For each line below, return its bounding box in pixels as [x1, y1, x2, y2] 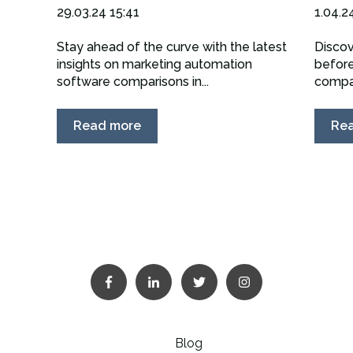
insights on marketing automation [56, 57, 252, 72]
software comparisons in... [56, 74, 209, 90]
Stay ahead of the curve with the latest [56, 39, 287, 55]
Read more [72, 117, 141, 133]
